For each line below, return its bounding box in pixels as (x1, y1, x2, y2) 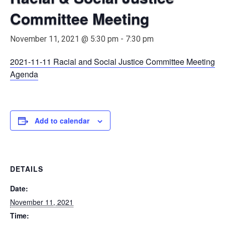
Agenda (10, 68, 38, 80)
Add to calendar (35, 116, 89, 126)
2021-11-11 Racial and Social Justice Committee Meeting (10, 56, 215, 67)
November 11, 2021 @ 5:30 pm (10, 34, 119, 44)
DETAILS (10, 164, 43, 174)
